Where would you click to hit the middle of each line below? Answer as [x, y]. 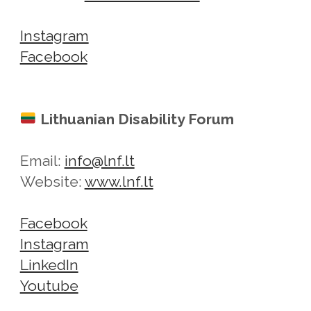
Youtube [49, 285]
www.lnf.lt [119, 181]
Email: [42, 160]
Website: [52, 181]
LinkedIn [49, 264]
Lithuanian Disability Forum [137, 119]
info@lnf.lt [99, 160]
